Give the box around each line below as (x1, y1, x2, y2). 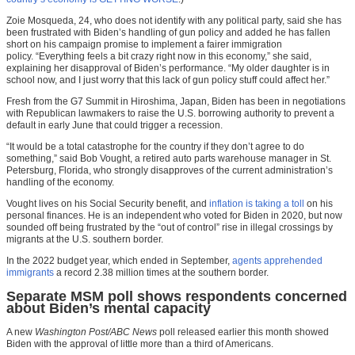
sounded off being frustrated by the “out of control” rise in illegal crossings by (6, 222, 333, 234)
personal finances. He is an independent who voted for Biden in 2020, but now (6, 210, 342, 222)
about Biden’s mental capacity (6, 300, 211, 317)
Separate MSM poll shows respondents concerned (6, 288, 347, 305)
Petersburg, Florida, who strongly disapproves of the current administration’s (6, 165, 333, 177)
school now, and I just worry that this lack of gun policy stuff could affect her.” (6, 74, 330, 86)
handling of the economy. (6, 177, 114, 189)
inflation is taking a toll (209, 198, 304, 210)
